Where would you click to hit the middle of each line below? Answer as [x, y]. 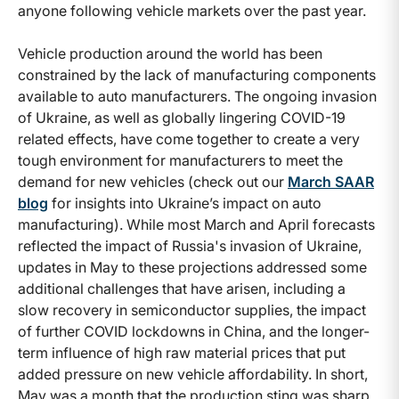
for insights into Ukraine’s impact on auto [185, 204]
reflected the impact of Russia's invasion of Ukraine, [190, 246]
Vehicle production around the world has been [170, 54]
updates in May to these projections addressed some [192, 268]
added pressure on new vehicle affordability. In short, [193, 375]
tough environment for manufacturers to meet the [180, 161]
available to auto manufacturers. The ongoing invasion [197, 97]
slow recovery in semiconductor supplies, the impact [192, 310]
